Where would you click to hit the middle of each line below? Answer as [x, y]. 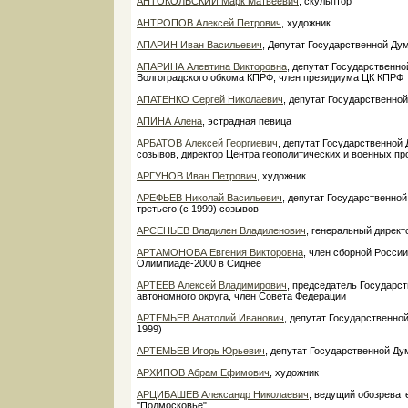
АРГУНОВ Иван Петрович [197, 175]
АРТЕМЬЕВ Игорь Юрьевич [201, 350]
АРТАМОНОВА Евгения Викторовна [220, 252]
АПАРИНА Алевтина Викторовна [212, 66]
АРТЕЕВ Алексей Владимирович [212, 285]
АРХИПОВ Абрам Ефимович [203, 372]
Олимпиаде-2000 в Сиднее [199, 263]
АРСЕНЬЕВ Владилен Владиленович [221, 230]
